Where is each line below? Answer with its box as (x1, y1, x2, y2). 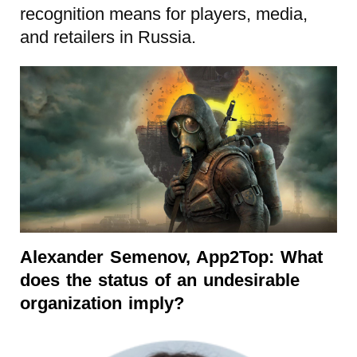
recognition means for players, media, (20, 3, 308, 24)
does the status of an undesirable (20, 269, 300, 290)
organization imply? (20, 292, 184, 313)
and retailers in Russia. (20, 26, 196, 47)
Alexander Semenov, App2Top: (20, 246, 274, 267)
